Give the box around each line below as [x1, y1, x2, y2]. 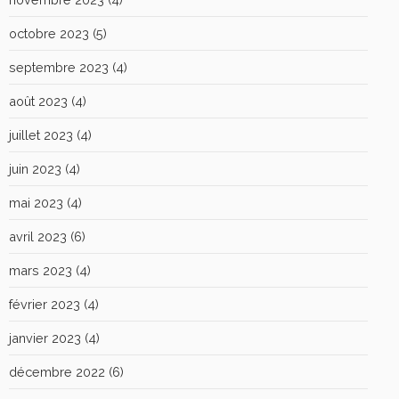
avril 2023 [9, 228, 67, 244]
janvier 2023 [9, 330, 81, 346]
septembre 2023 [9, 59, 109, 75]
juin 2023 [9, 160, 61, 176]
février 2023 [9, 296, 80, 312]
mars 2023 [9, 262, 72, 278]
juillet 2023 [9, 126, 73, 142]
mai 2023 [9, 194, 63, 210]
